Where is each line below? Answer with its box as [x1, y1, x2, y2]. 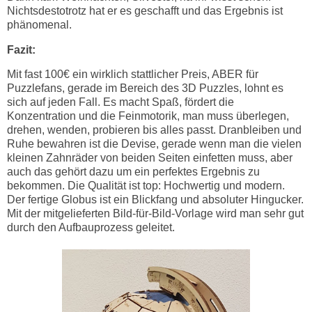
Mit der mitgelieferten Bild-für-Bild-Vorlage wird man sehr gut [7, 208, 304, 220]
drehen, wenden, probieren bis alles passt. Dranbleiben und [7, 124, 302, 136]
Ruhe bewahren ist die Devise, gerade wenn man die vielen [7, 138, 302, 150]
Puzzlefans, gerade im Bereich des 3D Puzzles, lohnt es [7, 82, 283, 95]
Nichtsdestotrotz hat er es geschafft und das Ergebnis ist [7, 4, 283, 17]
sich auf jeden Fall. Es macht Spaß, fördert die [7, 96, 234, 109]
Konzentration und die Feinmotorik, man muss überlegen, [7, 110, 289, 123]
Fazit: [7, 43, 36, 56]
